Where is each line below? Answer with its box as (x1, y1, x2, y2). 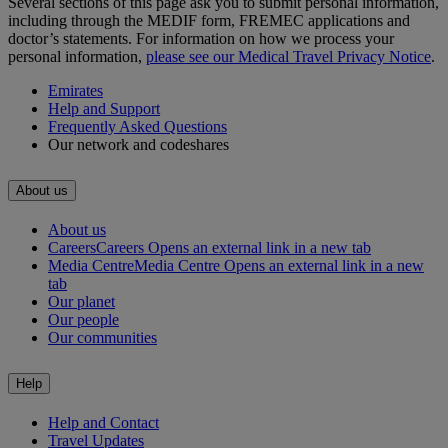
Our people (48, 310, 119, 328)
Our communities (48, 328, 157, 346)
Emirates (48, 82, 103, 100)
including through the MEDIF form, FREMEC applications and (8, 12, 410, 30)
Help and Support (48, 100, 160, 118)
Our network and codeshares (48, 136, 229, 154)
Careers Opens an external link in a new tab (96, 238, 371, 256)
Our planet (48, 292, 115, 310)
